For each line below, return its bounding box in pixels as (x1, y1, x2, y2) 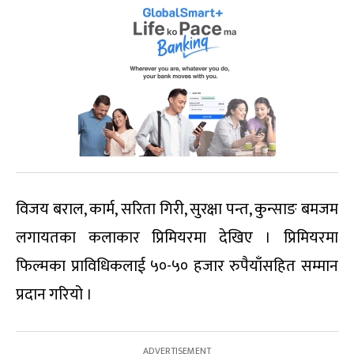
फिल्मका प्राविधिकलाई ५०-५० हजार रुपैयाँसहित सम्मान (16, 253, 338, 281)
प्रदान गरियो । (16, 281, 92, 309)
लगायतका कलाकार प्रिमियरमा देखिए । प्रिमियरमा (16, 224, 338, 252)
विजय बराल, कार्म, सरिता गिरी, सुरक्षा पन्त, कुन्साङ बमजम (16, 196, 338, 224)
